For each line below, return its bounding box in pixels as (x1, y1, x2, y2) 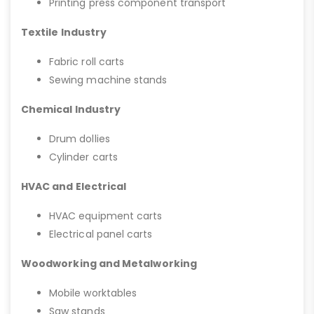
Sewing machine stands (49, 73, 168, 87)
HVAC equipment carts (49, 209, 163, 223)
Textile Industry (21, 25, 107, 39)
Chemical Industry (21, 102, 121, 116)
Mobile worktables (49, 286, 137, 300)
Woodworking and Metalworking (21, 257, 197, 271)
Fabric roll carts (49, 55, 125, 69)
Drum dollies (49, 132, 110, 146)
